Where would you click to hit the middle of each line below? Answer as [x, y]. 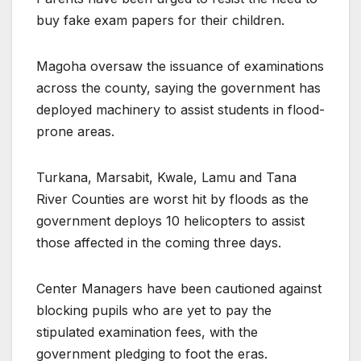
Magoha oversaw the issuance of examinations [180, 66]
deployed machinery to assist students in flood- [180, 109]
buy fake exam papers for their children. [160, 20]
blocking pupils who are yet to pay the [154, 310]
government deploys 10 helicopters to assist [170, 220]
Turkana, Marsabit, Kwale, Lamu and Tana [166, 177]
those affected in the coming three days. [159, 242]
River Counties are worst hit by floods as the [172, 199]
